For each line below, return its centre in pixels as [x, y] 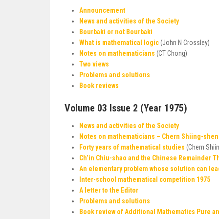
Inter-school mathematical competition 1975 [145, 179]
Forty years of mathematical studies [132, 147]
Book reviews [99, 86]
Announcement [102, 10]
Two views [94, 64]
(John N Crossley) [184, 43]
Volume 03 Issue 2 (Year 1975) [126, 108]
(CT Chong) [171, 53]
